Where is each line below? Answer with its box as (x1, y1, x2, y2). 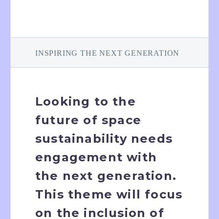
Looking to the (35, 94, 136, 109)
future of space (35, 112, 141, 127)
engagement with (35, 150, 157, 164)
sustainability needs (35, 131, 173, 146)
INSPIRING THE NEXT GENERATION (35, 48, 180, 57)
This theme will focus (35, 187, 183, 201)
